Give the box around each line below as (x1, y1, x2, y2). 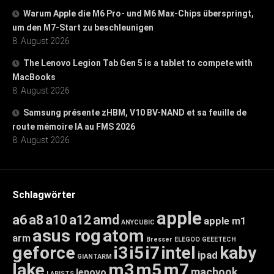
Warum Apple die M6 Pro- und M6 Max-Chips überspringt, (23, 8, 254, 18)
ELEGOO (174, 235, 200, 243)
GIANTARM (77, 252, 112, 261)
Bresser (146, 235, 172, 243)
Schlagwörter (12, 188, 76, 201)
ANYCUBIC (121, 218, 155, 226)
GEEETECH (202, 235, 236, 243)
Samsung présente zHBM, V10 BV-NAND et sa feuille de (23, 107, 246, 117)
